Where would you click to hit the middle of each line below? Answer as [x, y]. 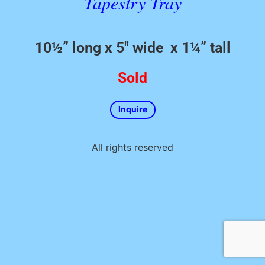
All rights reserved [132, 147]
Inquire [132, 109]
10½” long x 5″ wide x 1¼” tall [132, 47]
